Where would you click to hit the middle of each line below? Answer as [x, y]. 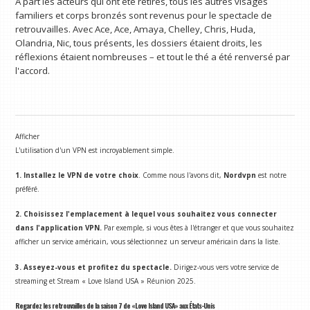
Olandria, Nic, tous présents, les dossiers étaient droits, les [139, 43]
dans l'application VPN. [60, 228]
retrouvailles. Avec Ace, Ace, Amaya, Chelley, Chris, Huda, [136, 29]
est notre [272, 175]
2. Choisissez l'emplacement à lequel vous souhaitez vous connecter [146, 214]
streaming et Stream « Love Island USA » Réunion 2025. [106, 281]
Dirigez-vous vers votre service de [227, 267]
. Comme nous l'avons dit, [181, 175]
